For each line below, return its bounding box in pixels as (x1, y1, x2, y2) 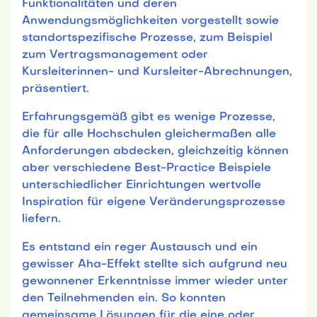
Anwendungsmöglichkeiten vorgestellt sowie (22, 15, 279, 27)
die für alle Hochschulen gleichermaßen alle (22, 128, 276, 140)
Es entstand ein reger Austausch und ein (22, 241, 258, 253)
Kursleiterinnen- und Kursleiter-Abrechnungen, (22, 66, 292, 78)
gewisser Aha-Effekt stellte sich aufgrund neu (22, 258, 287, 270)
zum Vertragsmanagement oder (22, 49, 208, 61)
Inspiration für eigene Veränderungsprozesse (22, 196, 285, 208)
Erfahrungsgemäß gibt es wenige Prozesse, (22, 111, 275, 123)
